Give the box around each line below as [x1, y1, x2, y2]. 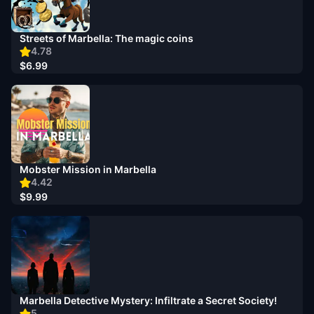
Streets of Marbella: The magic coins [20, 32, 193, 44]
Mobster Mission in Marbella [20, 163, 156, 175]
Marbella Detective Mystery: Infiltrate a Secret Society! [20, 294, 277, 306]
